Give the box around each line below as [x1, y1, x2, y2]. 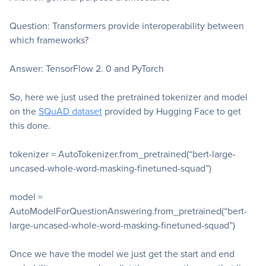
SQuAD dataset [39, 104, 102, 119]
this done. [9, 119, 50, 133]
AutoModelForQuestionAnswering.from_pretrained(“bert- [9, 204, 247, 218]
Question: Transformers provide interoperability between [9, 19, 244, 33]
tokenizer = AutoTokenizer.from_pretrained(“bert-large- [9, 147, 236, 161]
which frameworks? [9, 33, 88, 47]
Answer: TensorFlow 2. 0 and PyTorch [9, 62, 164, 76]
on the [9, 104, 39, 119]
